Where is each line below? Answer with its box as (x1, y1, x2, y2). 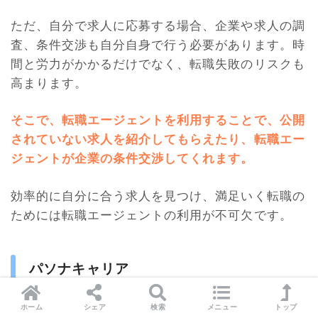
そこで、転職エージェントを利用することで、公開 (11, 112, 305, 128)
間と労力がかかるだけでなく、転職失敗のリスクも (11, 55, 305, 71)
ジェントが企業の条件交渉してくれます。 (11, 150, 254, 166)
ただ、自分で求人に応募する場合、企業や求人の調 (11, 17, 305, 33)
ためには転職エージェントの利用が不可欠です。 (11, 207, 292, 222)
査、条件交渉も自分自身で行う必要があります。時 (11, 36, 305, 52)
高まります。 (11, 75, 88, 90)
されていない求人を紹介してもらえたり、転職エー (11, 131, 305, 147)
